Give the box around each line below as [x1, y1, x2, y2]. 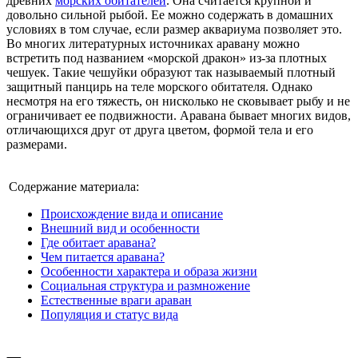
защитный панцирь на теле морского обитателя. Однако [6, 79, 312, 93]
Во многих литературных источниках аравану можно [6, 36, 300, 50]
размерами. [6, 137, 67, 151]
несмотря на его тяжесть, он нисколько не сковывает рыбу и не [6, 93, 350, 108]
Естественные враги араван [41, 292, 192, 307]
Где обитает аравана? [41, 235, 156, 249]
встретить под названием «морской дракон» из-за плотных [6, 50, 327, 65]
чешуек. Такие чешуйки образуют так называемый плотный [6, 65, 336, 79]
